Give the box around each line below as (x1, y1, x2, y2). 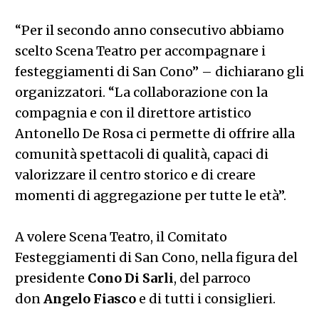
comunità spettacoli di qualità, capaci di (14, 145, 268, 162)
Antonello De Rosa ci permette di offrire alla (14, 125, 295, 142)
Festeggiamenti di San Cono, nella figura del (14, 249, 298, 266)
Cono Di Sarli (87, 269, 174, 286)
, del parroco (173, 269, 251, 286)
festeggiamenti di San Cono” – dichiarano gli (14, 63, 304, 80)
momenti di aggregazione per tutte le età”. (14, 187, 286, 204)
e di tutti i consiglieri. (135, 290, 276, 307)
